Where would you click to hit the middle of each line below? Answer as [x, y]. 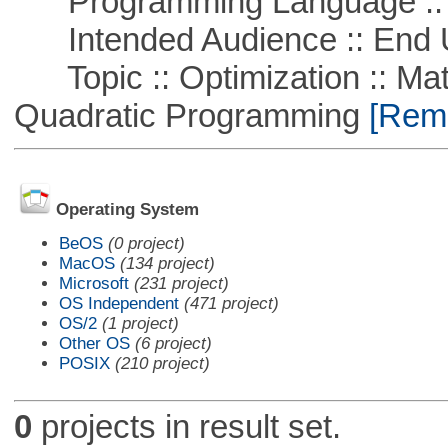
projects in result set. [186, 427]
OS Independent [118, 303]
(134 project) [167, 263]
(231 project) [181, 283]
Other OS [94, 343]
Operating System [127, 210]
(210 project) [162, 363]
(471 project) [231, 303]
